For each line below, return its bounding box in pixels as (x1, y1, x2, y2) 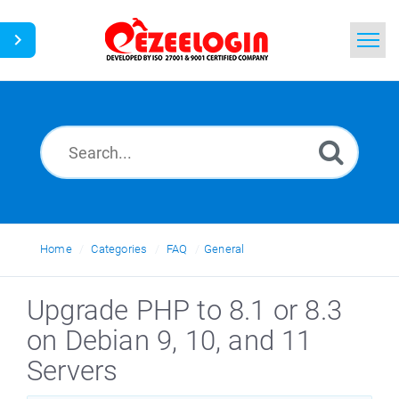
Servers (27, 354, 118, 387)
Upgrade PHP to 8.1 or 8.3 (27, 294, 343, 327)
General (204, 242, 245, 256)
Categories (91, 242, 148, 256)
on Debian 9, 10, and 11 (27, 324, 313, 357)
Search (123, 109, 163, 123)
